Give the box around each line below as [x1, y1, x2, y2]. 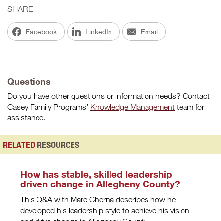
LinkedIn [85, 27, 112, 36]
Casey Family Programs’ [7, 102, 90, 111]
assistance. [7, 113, 45, 122]
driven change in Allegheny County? [20, 178, 180, 189]
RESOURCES [37, 139, 79, 150]
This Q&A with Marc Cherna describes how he [20, 195, 176, 204]
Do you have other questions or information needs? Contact [7, 91, 210, 100]
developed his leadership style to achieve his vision [20, 206, 189, 215]
